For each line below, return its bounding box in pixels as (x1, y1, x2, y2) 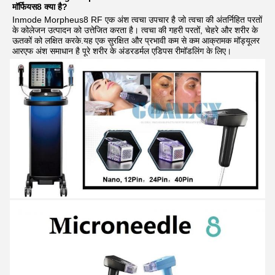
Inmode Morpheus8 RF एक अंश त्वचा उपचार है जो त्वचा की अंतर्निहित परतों (12, 15, 262, 25)
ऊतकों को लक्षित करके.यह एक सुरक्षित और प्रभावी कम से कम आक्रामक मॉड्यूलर (12, 36, 260, 45)
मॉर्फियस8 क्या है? (12, 2, 68, 12)
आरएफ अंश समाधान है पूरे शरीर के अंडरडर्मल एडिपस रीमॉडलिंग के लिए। (12, 46, 231, 56)
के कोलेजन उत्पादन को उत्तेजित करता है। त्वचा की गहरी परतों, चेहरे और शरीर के (12, 25, 258, 35)
